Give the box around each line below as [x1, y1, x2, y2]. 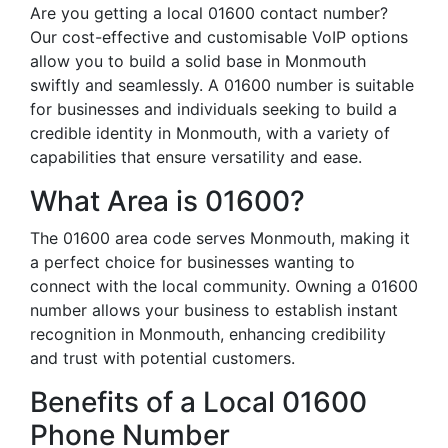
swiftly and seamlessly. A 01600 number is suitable [30, 75, 414, 95]
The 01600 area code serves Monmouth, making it [30, 228, 410, 248]
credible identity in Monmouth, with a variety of [30, 123, 390, 143]
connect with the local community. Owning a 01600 [30, 276, 418, 296]
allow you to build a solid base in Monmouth [30, 51, 366, 71]
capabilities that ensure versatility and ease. [30, 147, 362, 167]
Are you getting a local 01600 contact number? [30, 3, 388, 23]
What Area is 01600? [30, 184, 305, 218]
